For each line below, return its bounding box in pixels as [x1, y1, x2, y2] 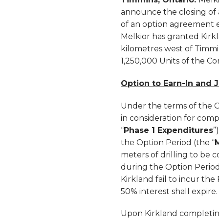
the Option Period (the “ [121, 137, 215, 147]
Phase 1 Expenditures [124, 125, 213, 135]
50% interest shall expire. [121, 186, 218, 196]
